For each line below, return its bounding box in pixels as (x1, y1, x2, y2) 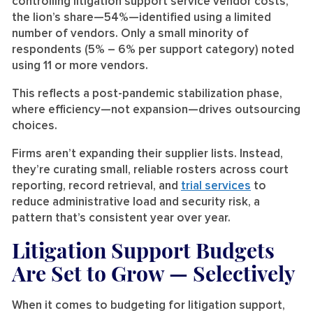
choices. (12, 119, 57, 132)
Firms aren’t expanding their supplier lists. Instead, (12, 147, 283, 160)
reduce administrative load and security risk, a (12, 196, 260, 208)
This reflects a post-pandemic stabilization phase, (12, 87, 282, 100)
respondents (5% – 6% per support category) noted (12, 43, 294, 56)
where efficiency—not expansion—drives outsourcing (12, 103, 300, 116)
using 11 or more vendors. (12, 59, 148, 72)
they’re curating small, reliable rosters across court (12, 163, 289, 176)
